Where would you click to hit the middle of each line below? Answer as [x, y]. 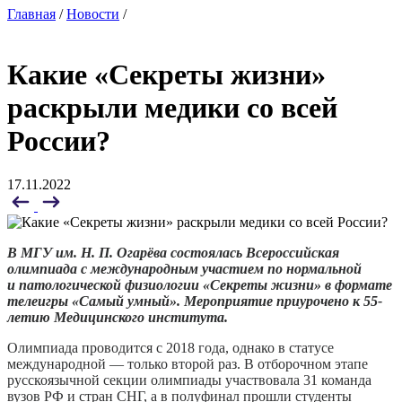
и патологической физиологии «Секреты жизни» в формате [200, 285]
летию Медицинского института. [118, 317]
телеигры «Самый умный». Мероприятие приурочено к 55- [195, 301]
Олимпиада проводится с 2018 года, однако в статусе [170, 348]
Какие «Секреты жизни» [166, 74]
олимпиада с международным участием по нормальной [184, 269]
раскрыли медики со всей [172, 107]
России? [59, 140]
